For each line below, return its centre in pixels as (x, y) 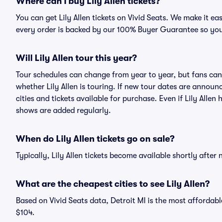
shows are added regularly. (63, 111)
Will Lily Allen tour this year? (76, 58)
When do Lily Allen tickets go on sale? (95, 139)
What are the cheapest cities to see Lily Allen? (113, 184)
